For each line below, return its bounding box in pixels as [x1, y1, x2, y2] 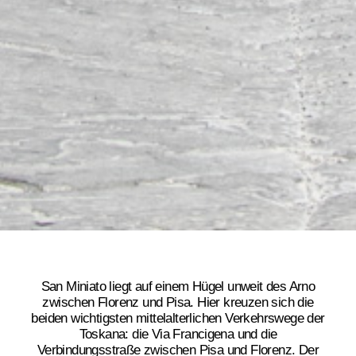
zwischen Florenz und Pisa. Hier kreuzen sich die [42, 295, 314, 311]
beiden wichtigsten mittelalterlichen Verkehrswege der [31, 311, 325, 327]
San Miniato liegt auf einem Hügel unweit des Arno [41, 279, 315, 295]
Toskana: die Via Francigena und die [79, 327, 277, 342]
